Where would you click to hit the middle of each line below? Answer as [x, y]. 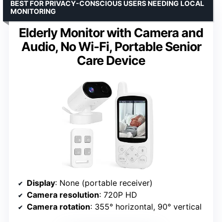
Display [41, 183]
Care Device [111, 60]
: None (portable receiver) [104, 183]
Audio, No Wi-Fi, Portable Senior [111, 46]
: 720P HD [118, 195]
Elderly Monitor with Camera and [111, 32]
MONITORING [33, 11]
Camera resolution [63, 195]
